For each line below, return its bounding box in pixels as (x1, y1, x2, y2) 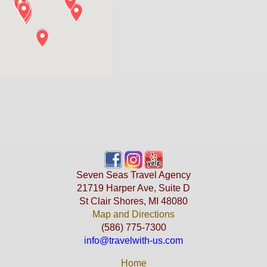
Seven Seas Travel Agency (76, 169, 191, 180)
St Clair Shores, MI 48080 (79, 195, 188, 206)
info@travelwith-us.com (84, 235, 183, 246)
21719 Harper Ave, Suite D (77, 182, 190, 193)
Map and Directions (92, 209, 175, 219)
